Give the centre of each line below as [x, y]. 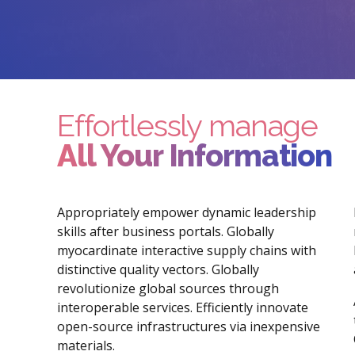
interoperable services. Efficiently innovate [183, 308]
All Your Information [195, 156]
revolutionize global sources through [168, 289]
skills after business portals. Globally [166, 232]
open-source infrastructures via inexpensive [189, 327]
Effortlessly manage [188, 126]
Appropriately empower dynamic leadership [187, 213]
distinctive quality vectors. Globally [158, 270]
